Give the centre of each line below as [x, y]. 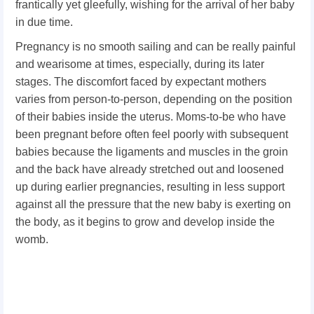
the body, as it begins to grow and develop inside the [145, 222]
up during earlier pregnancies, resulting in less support [150, 187]
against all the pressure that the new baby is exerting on [153, 204]
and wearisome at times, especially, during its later [140, 64]
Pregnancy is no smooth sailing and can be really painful [156, 47]
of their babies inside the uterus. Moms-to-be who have [151, 117]
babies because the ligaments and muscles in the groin [152, 152]
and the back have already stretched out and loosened [150, 169]
